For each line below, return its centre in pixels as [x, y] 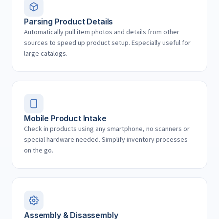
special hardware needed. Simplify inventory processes [106, 139]
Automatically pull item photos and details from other [102, 32]
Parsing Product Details [69, 22]
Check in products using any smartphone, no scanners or [107, 129]
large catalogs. [46, 53]
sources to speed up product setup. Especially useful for [107, 43]
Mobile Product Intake [65, 118]
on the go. [39, 150]
